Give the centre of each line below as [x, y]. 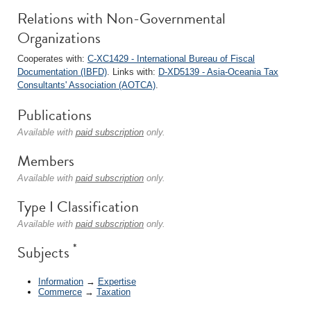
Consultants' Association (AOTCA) [86, 85]
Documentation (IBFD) [62, 72]
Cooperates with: [52, 59]
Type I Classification [78, 207]
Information [61, 281]
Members [46, 161]
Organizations [59, 38]
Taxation [114, 292]
